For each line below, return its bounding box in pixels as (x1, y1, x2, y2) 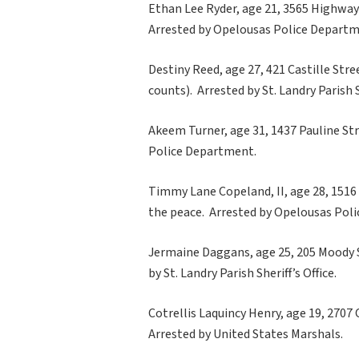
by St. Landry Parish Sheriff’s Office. (148, 264, 337, 282)
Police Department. (148, 142, 256, 160)
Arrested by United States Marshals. (148, 325, 343, 343)
